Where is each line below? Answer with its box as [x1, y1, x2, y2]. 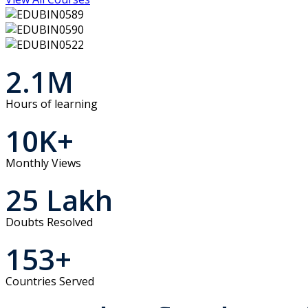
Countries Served [5, 274, 94, 289]
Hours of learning [5, 96, 98, 112]
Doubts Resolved [5, 214, 93, 230]
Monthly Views [5, 155, 81, 171]
